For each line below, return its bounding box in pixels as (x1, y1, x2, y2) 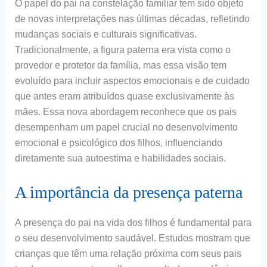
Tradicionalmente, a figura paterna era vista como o (14, 45, 231, 55)
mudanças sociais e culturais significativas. (14, 29, 197, 40)
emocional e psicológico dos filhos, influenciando (14, 138, 222, 148)
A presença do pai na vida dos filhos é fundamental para (14, 218, 252, 228)
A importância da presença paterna (14, 183, 243, 202)
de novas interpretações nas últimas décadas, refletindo (14, 14, 250, 24)
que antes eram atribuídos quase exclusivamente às (14, 91, 234, 102)
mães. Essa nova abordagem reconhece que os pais (14, 107, 237, 117)
